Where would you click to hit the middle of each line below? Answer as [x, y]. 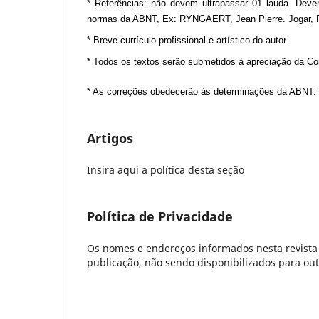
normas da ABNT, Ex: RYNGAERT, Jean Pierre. [188, 19]
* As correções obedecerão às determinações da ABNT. [202, 92]
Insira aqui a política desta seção [166, 170]
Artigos [110, 138]
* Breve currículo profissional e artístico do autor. [188, 41]
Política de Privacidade [160, 217]
